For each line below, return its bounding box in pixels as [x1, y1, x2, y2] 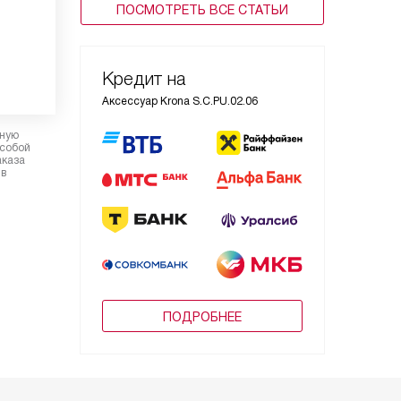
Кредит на [102, 69, 185, 89]
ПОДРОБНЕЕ [163, 310, 242, 325]
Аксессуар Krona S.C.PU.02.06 [102, 95, 258, 107]
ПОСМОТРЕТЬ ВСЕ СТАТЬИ [116, 3, 288, 17]
